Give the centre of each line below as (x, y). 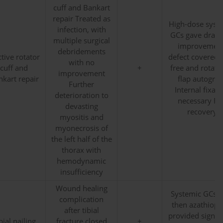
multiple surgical (81, 41)
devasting (81, 107)
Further (81, 85)
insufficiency (81, 172)
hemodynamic (81, 161)
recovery (202, 112)
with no (81, 63)
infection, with (81, 30)
